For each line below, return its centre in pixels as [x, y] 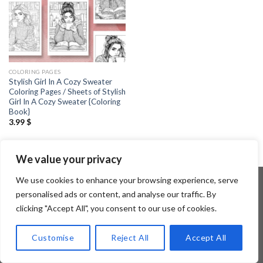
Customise [53, 237]
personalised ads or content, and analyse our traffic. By [116, 194]
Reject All [130, 237]
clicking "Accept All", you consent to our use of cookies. [116, 208]
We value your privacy [69, 159]
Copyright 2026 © [98, 208]
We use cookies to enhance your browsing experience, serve [127, 180]
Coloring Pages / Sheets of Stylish [67, 92]
